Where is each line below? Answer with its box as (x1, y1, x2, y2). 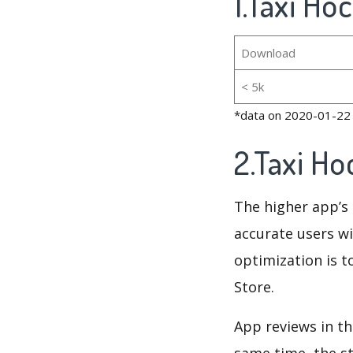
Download (240, 45, 295, 61)
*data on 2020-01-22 (234, 107, 351, 124)
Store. (234, 277, 274, 297)
